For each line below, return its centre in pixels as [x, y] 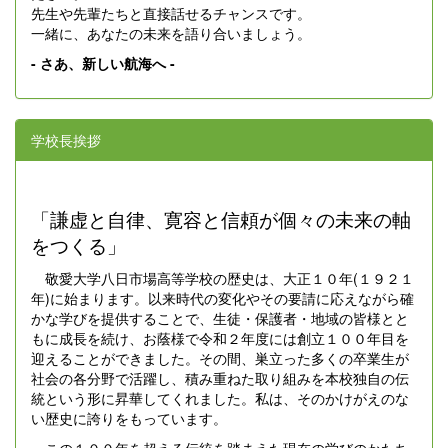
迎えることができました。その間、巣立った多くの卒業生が [220, 357]
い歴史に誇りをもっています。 [129, 417]
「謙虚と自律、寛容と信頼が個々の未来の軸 [221, 218]
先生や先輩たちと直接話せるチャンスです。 [171, 12]
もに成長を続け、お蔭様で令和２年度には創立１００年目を [220, 337]
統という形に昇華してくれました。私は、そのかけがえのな [220, 397]
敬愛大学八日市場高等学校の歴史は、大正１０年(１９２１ [222, 277]
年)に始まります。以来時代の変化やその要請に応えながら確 [222, 297]
